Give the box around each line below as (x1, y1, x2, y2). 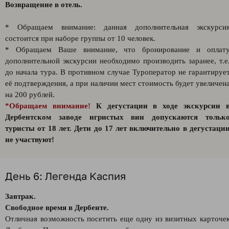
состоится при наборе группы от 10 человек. (5, 34, 155, 42)
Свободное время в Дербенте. (5, 203, 109, 212)
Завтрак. (5, 192, 36, 200)
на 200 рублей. (5, 90, 55, 99)
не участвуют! (5, 135, 54, 144)
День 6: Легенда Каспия (5, 170, 126, 182)
